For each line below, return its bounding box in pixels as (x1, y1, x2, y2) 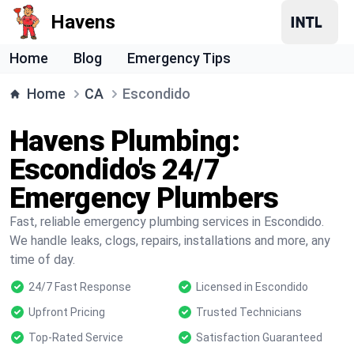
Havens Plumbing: (9, 125, 239, 158)
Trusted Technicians (196, 306, 302, 318)
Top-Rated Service (28, 331, 123, 344)
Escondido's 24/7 (9, 153, 220, 186)
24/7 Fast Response (28, 281, 131, 293)
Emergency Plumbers (9, 182, 278, 215)
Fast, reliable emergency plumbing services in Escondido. (9, 214, 324, 229)
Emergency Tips (127, 50, 231, 66)
